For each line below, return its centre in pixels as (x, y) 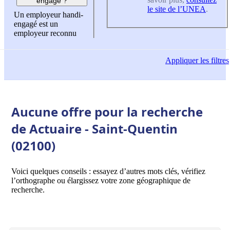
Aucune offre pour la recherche (107, 111)
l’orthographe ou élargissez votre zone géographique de (101, 180)
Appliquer (182, 61)
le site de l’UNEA (177, 9)
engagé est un (36, 24)
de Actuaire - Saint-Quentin (94, 128)
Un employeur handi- (49, 15)
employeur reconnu (45, 33)
